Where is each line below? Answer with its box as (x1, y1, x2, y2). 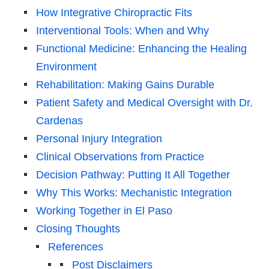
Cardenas (36, 114, 83, 127)
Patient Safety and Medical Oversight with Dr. (36, 96, 253, 109)
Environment (36, 60, 97, 73)
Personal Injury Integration (36, 132, 162, 145)
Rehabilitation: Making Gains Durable (36, 78, 214, 91)
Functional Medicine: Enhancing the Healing (36, 42, 247, 55)
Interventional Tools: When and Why (36, 24, 209, 37)
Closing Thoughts (36, 222, 120, 235)
